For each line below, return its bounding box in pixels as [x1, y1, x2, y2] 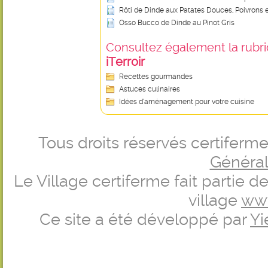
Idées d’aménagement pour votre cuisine [119, 98, 254, 106]
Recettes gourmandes [119, 72, 193, 81]
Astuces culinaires [119, 85, 180, 93]
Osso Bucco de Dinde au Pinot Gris [119, 19, 234, 27]
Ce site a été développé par [39, 210, 250, 229]
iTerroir [106, 54, 145, 69]
